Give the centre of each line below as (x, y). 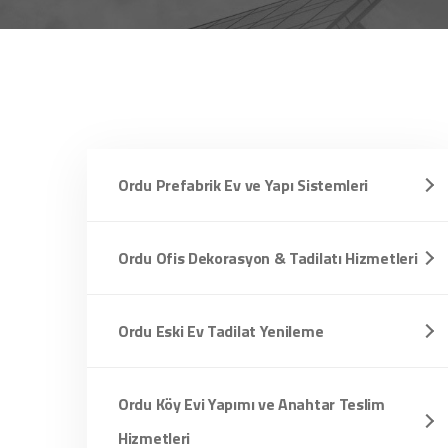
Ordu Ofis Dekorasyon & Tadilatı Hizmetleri (268, 258)
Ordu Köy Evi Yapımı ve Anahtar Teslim (251, 404)
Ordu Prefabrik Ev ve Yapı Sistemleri (243, 185)
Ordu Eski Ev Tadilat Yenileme (221, 331)
